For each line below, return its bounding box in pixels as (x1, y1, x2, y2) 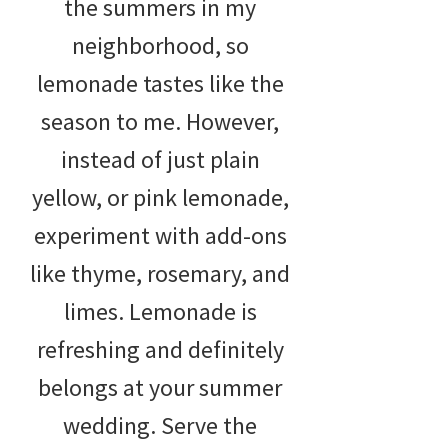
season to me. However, (41, 106, 279, 138)
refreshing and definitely (36, 334, 284, 366)
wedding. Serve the (63, 410, 257, 442)
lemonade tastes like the (36, 68, 284, 100)
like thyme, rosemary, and (30, 258, 290, 290)
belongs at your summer (38, 372, 282, 404)
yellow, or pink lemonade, (31, 182, 289, 214)
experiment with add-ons (33, 220, 287, 252)
